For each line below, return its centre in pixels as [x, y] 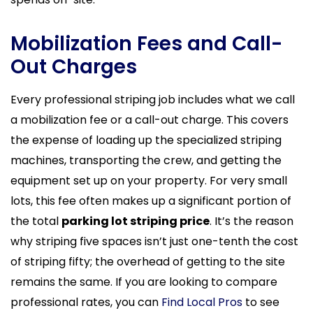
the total [36, 221]
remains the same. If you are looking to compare [144, 282]
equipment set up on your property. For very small [149, 181]
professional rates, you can [86, 303]
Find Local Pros [202, 303]
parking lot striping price [136, 221]
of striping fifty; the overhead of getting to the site [148, 262]
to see [261, 303]
